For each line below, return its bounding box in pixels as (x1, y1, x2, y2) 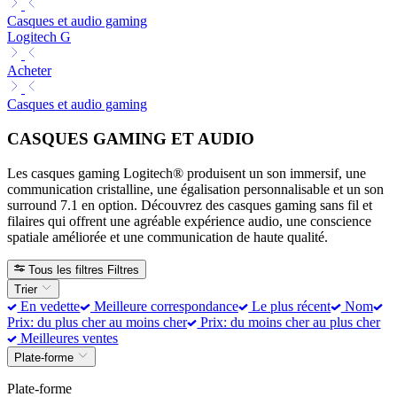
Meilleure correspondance (90, 299, 238, 315)
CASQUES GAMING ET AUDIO (7, 128, 254, 148)
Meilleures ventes (17, 331, 119, 346)
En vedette (17, 299, 81, 315)
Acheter (7, 63, 51, 79)
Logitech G (7, 29, 71, 45)
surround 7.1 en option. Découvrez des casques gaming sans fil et (7, 197, 372, 213)
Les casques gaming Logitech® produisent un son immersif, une (7, 165, 366, 181)
